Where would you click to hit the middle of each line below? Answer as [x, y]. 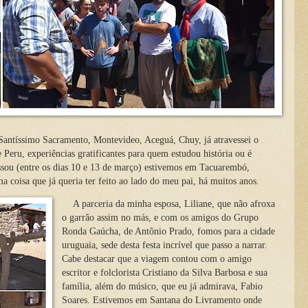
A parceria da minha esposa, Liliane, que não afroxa [168, 204]
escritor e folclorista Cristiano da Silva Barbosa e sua [164, 273]
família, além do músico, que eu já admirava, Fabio [162, 287]
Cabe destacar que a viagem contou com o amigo [156, 259]
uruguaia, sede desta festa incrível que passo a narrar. [164, 245]
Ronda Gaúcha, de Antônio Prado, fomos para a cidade [168, 232]
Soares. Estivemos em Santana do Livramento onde [162, 300]
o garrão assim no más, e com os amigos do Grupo [160, 218]
